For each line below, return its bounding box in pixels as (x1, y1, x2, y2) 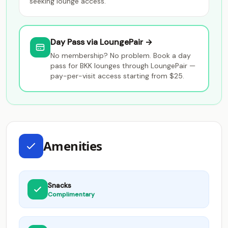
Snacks (48, 181, 71, 190)
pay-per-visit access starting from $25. (50, 71, 184, 80)
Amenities (43, 137, 102, 154)
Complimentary (48, 190, 95, 198)
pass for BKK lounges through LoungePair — (50, 61, 195, 70)
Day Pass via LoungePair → (50, 37, 153, 47)
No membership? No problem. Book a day (50, 51, 191, 60)
